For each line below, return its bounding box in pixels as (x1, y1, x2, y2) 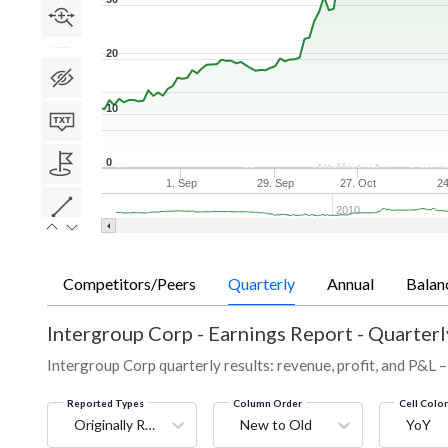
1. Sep (165, 177, 197, 190)
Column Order (233, 397, 302, 410)
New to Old (240, 416, 312, 434)
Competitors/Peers (63, 274, 196, 294)
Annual (327, 274, 374, 294)
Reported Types (67, 397, 144, 410)
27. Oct (340, 177, 377, 190)
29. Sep (256, 177, 294, 190)
